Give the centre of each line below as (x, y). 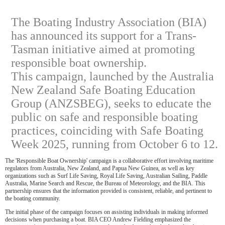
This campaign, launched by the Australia (113, 76)
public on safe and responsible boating (104, 117)
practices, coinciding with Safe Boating (107, 130)
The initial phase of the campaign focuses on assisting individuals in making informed (106, 212)
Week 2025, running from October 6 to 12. (115, 144)
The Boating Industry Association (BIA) (109, 22)
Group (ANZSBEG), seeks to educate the (111, 103)
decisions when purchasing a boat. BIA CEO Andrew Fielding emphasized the (98, 219)
